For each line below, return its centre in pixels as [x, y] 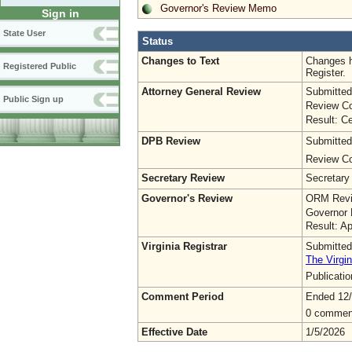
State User [24, 33]
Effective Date [174, 332]
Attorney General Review [201, 91]
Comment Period [183, 296]
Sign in [60, 14]
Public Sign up [33, 99]
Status [158, 41]
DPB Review [171, 141]
